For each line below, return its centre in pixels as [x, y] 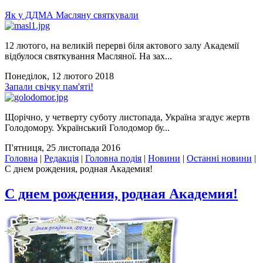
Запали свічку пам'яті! [49, 87]
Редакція [61, 159]
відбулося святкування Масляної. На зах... [88, 56]
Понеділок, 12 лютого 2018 [59, 76]
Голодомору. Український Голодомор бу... [87, 128]
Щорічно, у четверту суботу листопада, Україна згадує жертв [127, 117]
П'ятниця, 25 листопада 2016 [63, 148]
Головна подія [113, 159]
